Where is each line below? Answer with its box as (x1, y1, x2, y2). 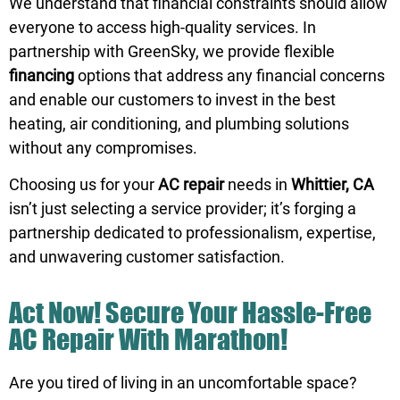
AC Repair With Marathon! (9, 322, 287, 356)
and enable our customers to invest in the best (9, 89, 336, 109)
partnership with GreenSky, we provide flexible (9, 41, 335, 61)
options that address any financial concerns (78, 65, 385, 85)
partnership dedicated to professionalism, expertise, (9, 222, 376, 242)
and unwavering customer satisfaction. (9, 246, 285, 266)
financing (9, 65, 74, 85)
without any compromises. (9, 137, 197, 157)
